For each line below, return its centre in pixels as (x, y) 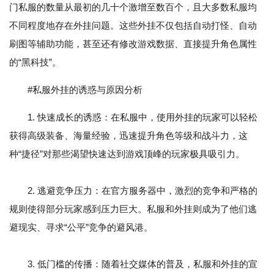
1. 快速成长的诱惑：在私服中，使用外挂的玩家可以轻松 (143, 117)
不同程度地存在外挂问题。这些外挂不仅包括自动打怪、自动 (133, 25)
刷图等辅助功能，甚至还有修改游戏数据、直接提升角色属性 (133, 44)
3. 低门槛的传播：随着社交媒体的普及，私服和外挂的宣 (133, 264)
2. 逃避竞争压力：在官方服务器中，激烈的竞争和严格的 (133, 191)
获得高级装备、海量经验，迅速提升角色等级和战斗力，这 (128, 135)
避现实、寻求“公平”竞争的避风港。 (81, 227)
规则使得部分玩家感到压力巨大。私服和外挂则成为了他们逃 (133, 209)
